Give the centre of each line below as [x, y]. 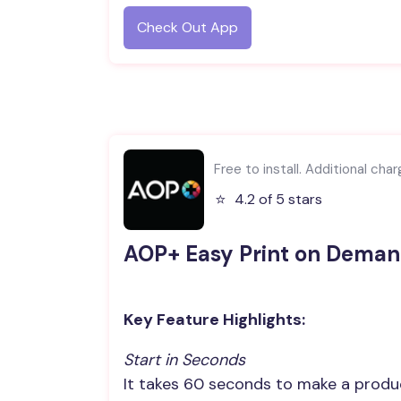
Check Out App [188, 27]
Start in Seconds [184, 360]
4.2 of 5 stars [278, 199]
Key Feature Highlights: [214, 320]
